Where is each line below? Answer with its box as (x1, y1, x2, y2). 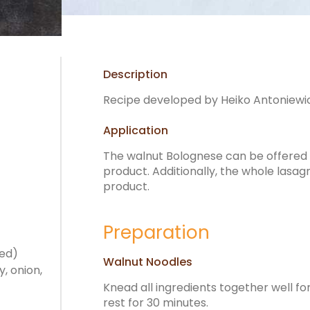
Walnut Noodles (103, 253, 192, 270)
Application (103, 122, 168, 139)
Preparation (103, 220, 210, 246)
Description (103, 66, 167, 83)
